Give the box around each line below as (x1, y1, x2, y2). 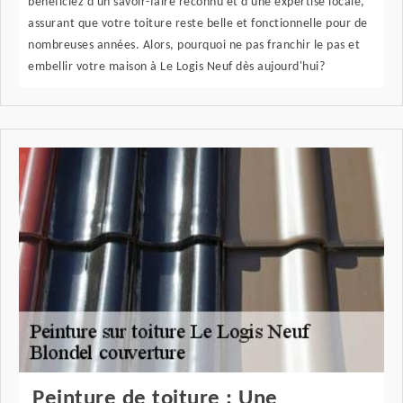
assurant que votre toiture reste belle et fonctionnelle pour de (28, 17, 368, 31)
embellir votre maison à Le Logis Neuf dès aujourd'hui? (28, 60, 325, 75)
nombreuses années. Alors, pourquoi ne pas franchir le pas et (28, 39, 360, 53)
